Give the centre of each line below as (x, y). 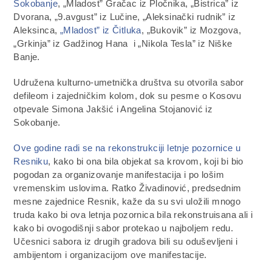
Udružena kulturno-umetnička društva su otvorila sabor (129, 82)
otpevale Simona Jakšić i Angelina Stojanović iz (113, 109)
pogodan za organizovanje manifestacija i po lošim (119, 174)
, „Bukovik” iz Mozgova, (191, 30)
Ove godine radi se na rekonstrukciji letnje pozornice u (127, 148)
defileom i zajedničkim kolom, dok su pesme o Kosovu (127, 95)
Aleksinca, (37, 30)
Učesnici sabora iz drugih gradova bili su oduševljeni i (126, 241)
